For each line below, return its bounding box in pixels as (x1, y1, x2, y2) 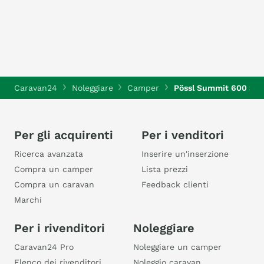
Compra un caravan (14, 180, 94, 189)
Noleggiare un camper (133, 242, 222, 252)
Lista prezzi (141, 164, 188, 174)
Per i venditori (141, 128, 224, 142)
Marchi (14, 195, 42, 204)
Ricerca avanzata (14, 149, 83, 159)
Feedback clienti (141, 180, 209, 189)
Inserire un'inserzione (141, 149, 229, 159)
